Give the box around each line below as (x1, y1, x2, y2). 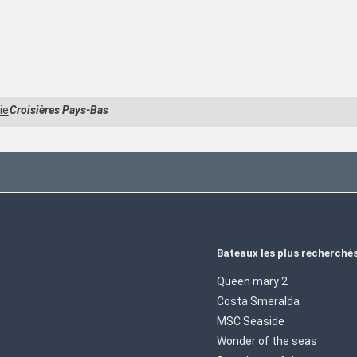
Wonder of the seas (217, 334, 317, 347)
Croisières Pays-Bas (10, 104, 109, 117)
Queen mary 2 (217, 274, 288, 288)
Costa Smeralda (217, 294, 300, 308)
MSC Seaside (217, 314, 284, 328)
